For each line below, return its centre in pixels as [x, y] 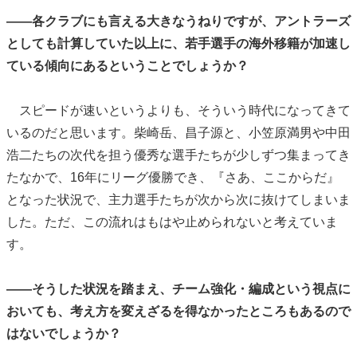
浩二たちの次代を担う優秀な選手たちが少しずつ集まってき [178, 155]
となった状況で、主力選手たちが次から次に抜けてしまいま [178, 200]
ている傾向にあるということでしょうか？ [127, 66]
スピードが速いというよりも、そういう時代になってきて [178, 111]
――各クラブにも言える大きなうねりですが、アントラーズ [178, 22]
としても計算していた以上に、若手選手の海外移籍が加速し [178, 44]
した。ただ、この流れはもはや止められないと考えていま [172, 222]
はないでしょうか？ [64, 334]
